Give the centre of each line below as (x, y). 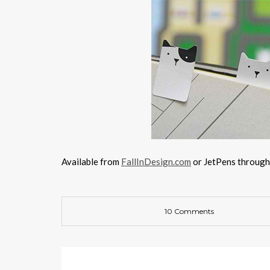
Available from (91, 162)
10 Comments (190, 211)
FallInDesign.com (156, 162)
